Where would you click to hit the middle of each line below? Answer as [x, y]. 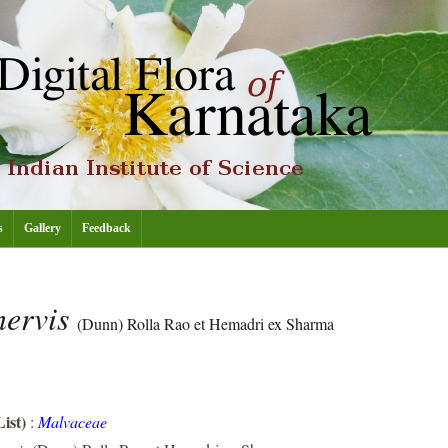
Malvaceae [72, 421]
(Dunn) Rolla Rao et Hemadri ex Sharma [205, 323]
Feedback [106, 228]
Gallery [42, 228]
